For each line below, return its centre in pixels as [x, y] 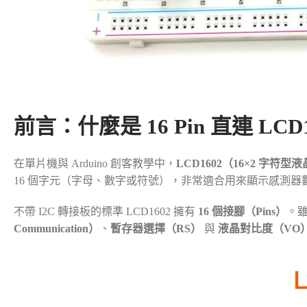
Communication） [57, 228]
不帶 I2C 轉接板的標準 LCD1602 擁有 [106, 211]
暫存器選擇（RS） [156, 228]
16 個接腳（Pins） [242, 211]
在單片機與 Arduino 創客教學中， [95, 163]
